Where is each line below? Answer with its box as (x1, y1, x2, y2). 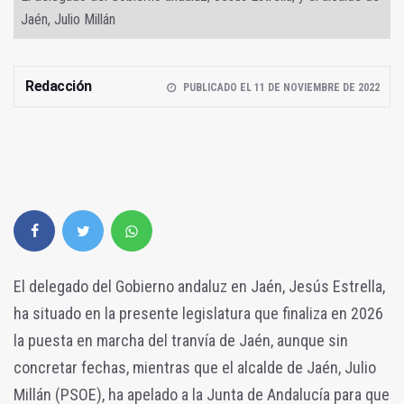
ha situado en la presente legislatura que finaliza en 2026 (14, 303, 383, 323)
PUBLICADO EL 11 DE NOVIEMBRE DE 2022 (182, 80, 380, 94)
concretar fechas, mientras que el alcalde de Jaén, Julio (14, 357, 376, 377)
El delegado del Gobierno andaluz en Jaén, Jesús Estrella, (14, 276, 385, 296)
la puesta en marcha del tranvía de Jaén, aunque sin (14, 330, 348, 350)
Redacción (25, 77, 92, 95)
